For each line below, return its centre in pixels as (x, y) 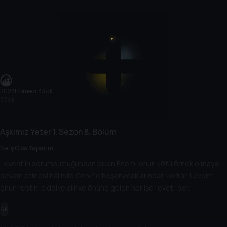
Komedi (26, 91)
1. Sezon (67, 132)
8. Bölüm (100, 132)
